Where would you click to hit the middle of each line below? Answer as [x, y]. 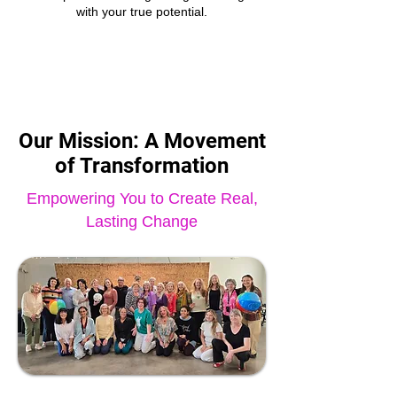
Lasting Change [142, 222]
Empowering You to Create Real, [142, 199]
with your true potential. [142, 12]
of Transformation [142, 166]
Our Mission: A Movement [142, 141]
